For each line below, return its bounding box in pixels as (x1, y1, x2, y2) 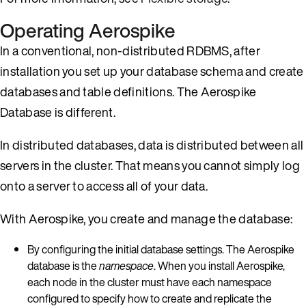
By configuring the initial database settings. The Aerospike (27, 240, 294, 258)
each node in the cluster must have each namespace (27, 273, 272, 290)
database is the (27, 257, 99, 274)
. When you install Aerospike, (154, 257, 285, 274)
